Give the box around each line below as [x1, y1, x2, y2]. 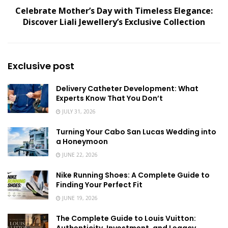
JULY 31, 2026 [61, 108, 96, 116]
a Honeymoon [56, 136, 108, 147]
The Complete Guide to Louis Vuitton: [56, 213, 196, 224]
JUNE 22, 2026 [61, 151, 98, 159]
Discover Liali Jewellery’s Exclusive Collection [23, 16, 205, 28]
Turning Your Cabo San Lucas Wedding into [56, 127, 216, 137]
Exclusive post [8, 60, 74, 73]
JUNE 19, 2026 [61, 194, 98, 202]
